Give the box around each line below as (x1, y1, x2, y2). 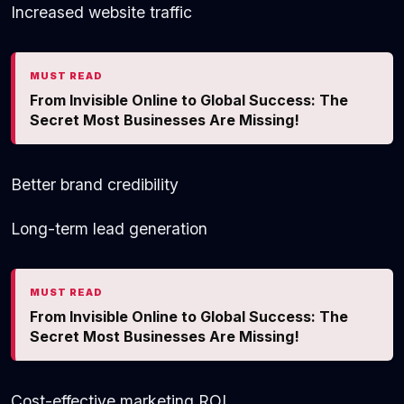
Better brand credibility (11, 175, 179, 195)
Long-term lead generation (11, 219, 207, 239)
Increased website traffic (11, 3, 192, 23)
